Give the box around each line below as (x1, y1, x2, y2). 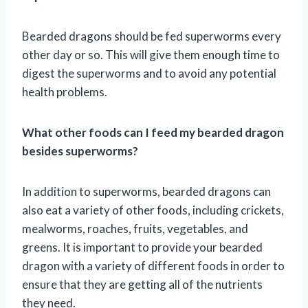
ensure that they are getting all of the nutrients (22, 276, 263, 291)
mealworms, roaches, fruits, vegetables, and (22, 221, 248, 236)
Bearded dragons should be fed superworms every (22, 28, 281, 43)
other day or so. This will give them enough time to (22, 47, 280, 62)
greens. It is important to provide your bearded (22, 239, 263, 254)
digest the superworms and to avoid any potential (22, 65, 276, 80)
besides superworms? (22, 143, 138, 158)
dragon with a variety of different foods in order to (22, 258, 285, 273)
